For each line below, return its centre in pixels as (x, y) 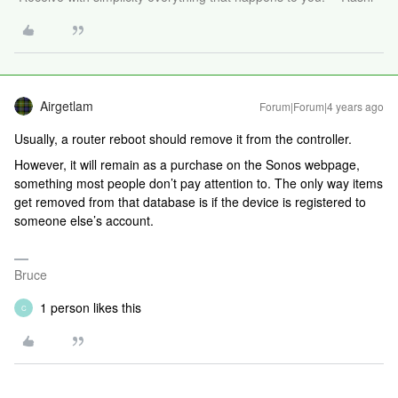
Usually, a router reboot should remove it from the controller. (183, 139)
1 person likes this (91, 307)
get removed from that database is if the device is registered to (190, 202)
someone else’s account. (86, 220)
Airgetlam (67, 106)
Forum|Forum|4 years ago (322, 106)
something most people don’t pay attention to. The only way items (199, 183)
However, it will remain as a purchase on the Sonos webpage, (187, 164)
